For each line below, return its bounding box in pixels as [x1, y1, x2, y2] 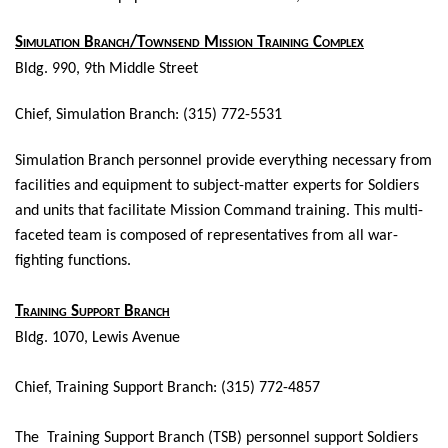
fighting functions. [15, 253, 131, 270]
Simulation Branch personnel [15, 153, 206, 170]
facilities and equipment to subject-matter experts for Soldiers [15, 178, 419, 195]
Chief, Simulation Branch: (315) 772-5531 [15, 107, 282, 124]
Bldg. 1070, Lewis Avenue [15, 330, 180, 347]
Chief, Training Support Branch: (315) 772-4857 [15, 380, 320, 397]
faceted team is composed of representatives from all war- [15, 228, 398, 245]
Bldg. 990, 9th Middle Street [15, 61, 198, 78]
